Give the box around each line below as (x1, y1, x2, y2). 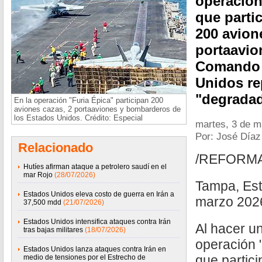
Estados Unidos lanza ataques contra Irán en (23, 245, 166, 253)
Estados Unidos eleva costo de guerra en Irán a (23, 190, 174, 198)
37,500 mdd (23, 198, 61, 206)
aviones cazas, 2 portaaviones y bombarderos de (14, 105, 181, 113)
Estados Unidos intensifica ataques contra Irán (23, 218, 171, 226)
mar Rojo (23, 171, 53, 179)
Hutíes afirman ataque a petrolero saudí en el (23, 163, 167, 171)
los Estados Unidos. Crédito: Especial (14, 113, 143, 122)
